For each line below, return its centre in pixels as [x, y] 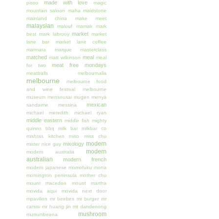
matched [37, 57]
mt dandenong [90, 207]
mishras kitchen [45, 136]
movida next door [84, 191]
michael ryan [90, 113]
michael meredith [48, 113]
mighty [99, 121]
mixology [74, 144]
